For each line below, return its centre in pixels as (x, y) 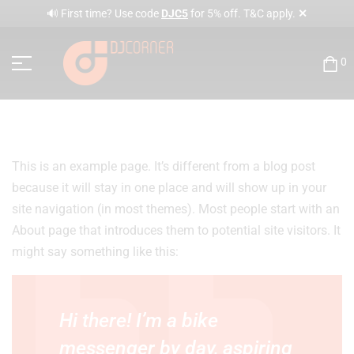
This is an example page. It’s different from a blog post (164, 166)
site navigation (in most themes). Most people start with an (176, 209)
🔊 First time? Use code (104, 13)
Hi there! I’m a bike (139, 320)
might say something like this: (95, 251)
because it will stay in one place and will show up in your (169, 187)
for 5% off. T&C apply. (243, 13)
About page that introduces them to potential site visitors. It (176, 230)
